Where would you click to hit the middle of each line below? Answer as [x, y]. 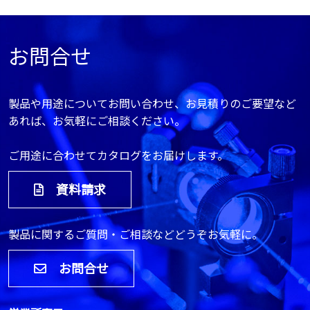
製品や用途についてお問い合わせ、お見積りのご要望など [152, 103]
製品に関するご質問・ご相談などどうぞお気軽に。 [136, 234]
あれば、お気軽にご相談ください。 [97, 120]
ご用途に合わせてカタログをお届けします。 [118, 155]
